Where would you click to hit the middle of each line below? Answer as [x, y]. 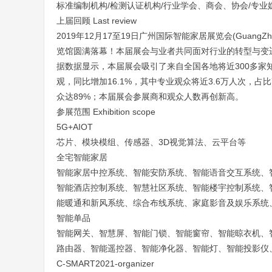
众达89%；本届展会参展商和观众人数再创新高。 [150, 97]
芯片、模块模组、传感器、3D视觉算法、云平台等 [151, 142]
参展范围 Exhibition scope [106, 112]
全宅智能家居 [82, 157]
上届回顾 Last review [97, 21]
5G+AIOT [75, 127]
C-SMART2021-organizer [105, 263]
